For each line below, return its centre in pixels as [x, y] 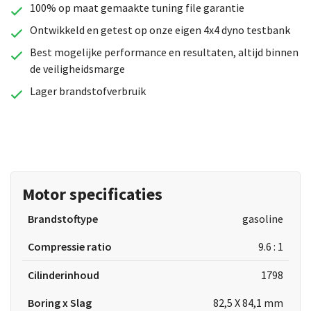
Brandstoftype [63, 219]
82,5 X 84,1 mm [248, 303]
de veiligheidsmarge [77, 69]
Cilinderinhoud [64, 275]
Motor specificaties [92, 194]
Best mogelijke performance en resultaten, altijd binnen [164, 52]
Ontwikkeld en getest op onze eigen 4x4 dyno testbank [160, 30]
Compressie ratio [70, 246]
